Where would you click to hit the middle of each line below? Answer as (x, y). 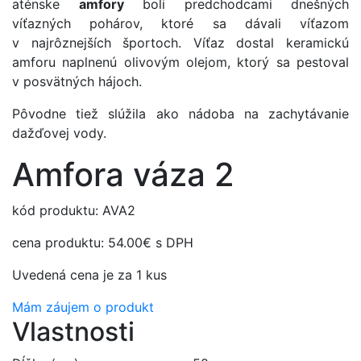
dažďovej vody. (59, 133)
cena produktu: (60, 243)
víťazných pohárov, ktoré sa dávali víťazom (180, 24)
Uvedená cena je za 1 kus (89, 275)
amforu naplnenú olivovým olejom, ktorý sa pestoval (180, 62)
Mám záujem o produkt (83, 307)
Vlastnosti (73, 332)
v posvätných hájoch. (77, 82)
